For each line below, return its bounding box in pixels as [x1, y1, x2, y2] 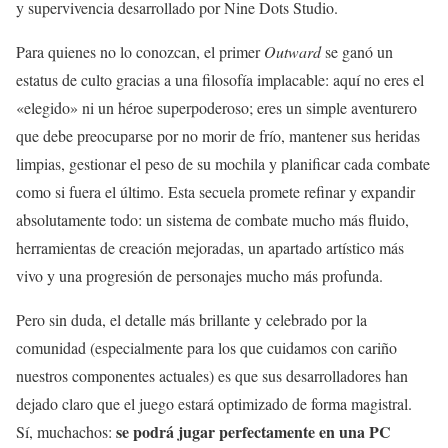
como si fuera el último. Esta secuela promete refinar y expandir [16, 181, 415, 203]
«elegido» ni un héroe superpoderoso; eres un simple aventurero [16, 97, 417, 119]
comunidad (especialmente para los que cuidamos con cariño [16, 337, 397, 359]
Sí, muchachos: [16, 421, 116, 443]
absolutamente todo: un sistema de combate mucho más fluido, [16, 209, 409, 231]
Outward [264, 41, 321, 63]
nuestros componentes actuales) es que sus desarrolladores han [16, 365, 408, 387]
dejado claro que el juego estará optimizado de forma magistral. [16, 393, 412, 415]
